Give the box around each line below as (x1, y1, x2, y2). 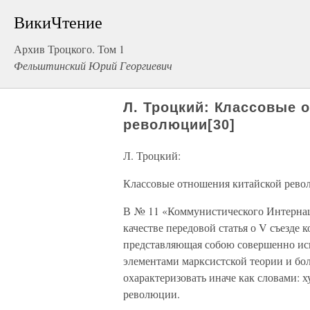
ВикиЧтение (14, 11, 102, 33)
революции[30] (123, 117, 235, 132)
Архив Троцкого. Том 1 (14, 42, 125, 56)
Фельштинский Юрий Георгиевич (14, 58, 172, 73)
